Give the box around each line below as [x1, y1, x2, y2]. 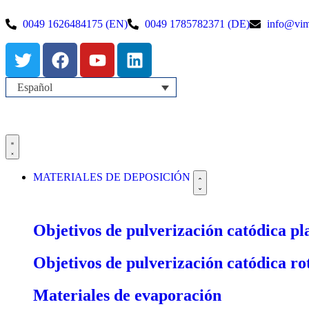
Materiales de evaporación [33, 286, 221, 305]
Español [17, 81, 53, 94]
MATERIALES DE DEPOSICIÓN [33, 171, 193, 183]
